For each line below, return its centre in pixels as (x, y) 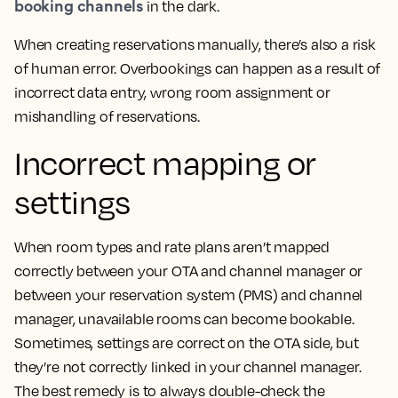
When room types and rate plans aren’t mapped (172, 247)
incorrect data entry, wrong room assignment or (172, 92)
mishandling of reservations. (107, 116)
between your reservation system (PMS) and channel (189, 295)
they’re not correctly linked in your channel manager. (188, 367)
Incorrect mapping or (166, 163)
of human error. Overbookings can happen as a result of (198, 68)
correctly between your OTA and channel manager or (189, 271)
